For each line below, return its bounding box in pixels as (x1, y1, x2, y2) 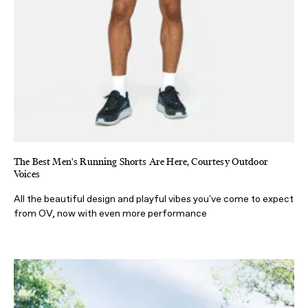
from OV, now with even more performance (14, 207, 207, 219)
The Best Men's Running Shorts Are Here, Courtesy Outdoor (14, 155, 268, 168)
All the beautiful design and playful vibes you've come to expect (14, 192, 294, 205)
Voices (14, 167, 40, 181)
